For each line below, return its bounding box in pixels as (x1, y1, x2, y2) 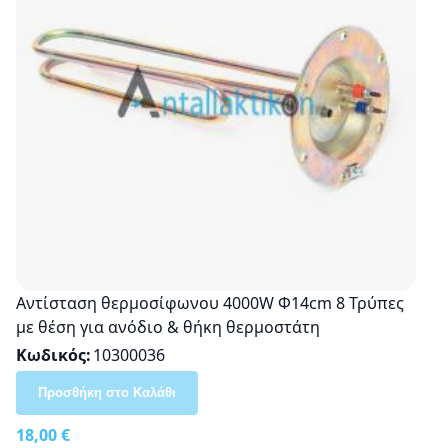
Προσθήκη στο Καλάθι (38, 384, 176, 400)
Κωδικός (16, 343, 86, 366)
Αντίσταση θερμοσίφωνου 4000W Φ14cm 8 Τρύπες (16, 291, 404, 314)
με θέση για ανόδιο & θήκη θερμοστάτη (16, 315, 320, 338)
